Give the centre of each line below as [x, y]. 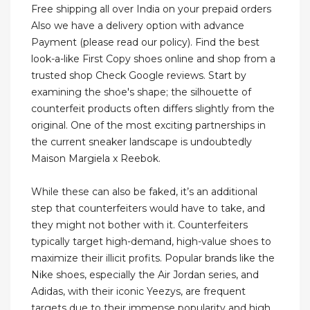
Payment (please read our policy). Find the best [145, 43]
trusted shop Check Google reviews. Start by [139, 76]
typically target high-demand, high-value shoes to [151, 242]
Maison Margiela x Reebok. [96, 159]
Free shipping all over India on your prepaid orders [151, 9]
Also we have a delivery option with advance [138, 26]
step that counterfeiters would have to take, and [148, 209]
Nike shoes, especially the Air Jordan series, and [145, 275]
